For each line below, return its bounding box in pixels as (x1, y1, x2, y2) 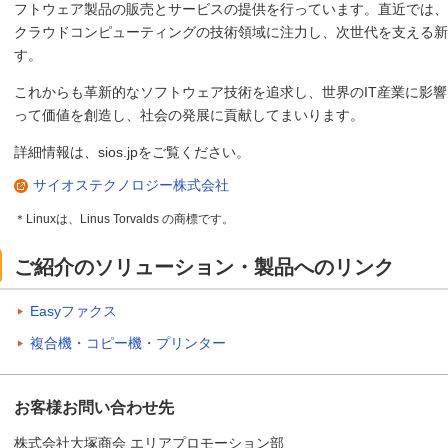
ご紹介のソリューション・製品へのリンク (14, 255, 394, 278)
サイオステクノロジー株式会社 (33, 176, 229, 193)
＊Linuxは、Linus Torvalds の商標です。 (14, 211, 234, 226)
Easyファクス (30, 303, 117, 320)
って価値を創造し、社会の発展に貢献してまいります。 (14, 106, 364, 123)
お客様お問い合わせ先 (14, 399, 174, 417)
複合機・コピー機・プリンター (30, 335, 226, 352)
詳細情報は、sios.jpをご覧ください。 (14, 143, 250, 160)
